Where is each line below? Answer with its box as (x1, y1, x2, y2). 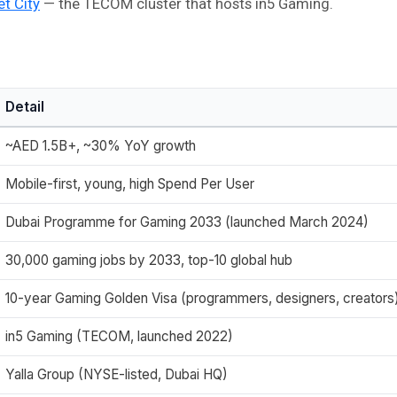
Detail (5, 98, 44, 116)
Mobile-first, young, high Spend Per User (5, 175, 254, 193)
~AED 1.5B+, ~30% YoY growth (5, 137, 196, 155)
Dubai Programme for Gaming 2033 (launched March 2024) (5, 214, 369, 231)
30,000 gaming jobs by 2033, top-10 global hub (5, 252, 292, 269)
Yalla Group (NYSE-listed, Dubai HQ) (5, 366, 228, 384)
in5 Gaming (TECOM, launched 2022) (5, 328, 233, 346)
